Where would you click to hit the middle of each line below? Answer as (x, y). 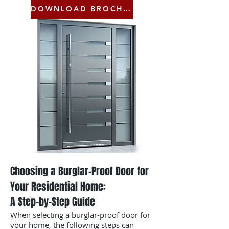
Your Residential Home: (58, 187)
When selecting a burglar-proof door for (80, 215)
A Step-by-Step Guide (53, 202)
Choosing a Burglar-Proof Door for (79, 171)
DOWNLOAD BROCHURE (127, 9)
